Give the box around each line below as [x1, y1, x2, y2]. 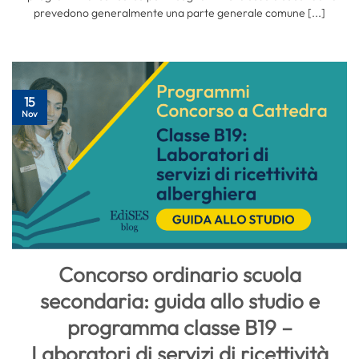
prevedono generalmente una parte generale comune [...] [34, 5, 325, 20]
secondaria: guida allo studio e [39, 287, 320, 314]
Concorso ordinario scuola [58, 260, 301, 288]
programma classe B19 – [67, 313, 292, 341]
